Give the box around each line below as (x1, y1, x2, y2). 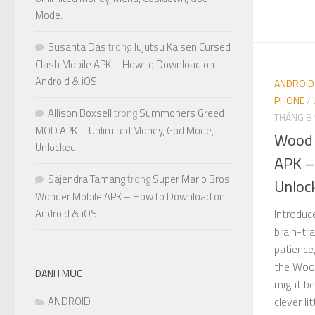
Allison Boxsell (48, 104, 112, 121)
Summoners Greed (139, 104, 224, 121)
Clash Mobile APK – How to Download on (35, 56, 214, 72)
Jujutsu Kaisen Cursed (134, 38, 231, 55)
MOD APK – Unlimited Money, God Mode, (35, 122, 214, 139)
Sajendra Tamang (48, 170, 125, 187)
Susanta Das (48, 38, 106, 55)
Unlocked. (35, 139, 78, 155)
